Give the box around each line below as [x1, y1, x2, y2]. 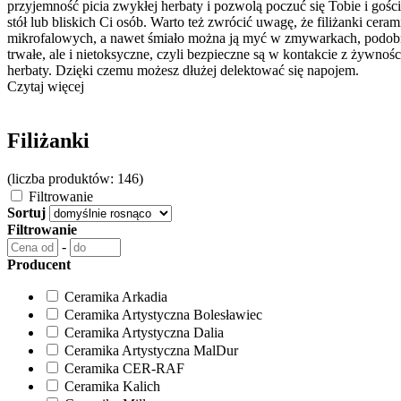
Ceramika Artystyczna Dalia [64, 324, 224, 340]
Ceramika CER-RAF [64, 360, 184, 376]
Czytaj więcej [7, 79, 84, 94]
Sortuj [7, 204, 46, 220]
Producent [7, 256, 71, 272]
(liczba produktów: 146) [7, 170, 143, 186]
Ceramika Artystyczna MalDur [64, 342, 238, 358]
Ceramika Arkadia [64, 288, 167, 304]
